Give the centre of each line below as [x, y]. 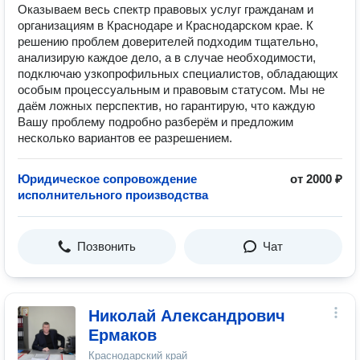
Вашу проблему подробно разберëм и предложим [155, 122]
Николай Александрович [187, 316]
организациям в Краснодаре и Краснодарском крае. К [166, 25]
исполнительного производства [113, 195]
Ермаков [123, 335]
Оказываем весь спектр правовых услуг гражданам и [166, 9]
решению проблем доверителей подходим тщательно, [168, 41]
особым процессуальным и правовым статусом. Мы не [171, 90]
